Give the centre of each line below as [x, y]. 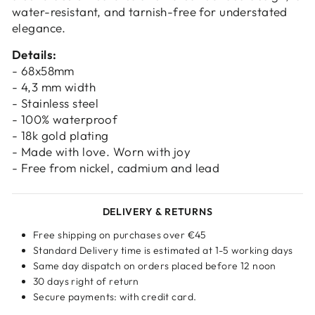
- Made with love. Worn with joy [102, 152]
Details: [34, 54]
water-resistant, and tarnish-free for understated [150, 12]
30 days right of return [86, 281]
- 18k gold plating [60, 135]
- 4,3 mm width [54, 87]
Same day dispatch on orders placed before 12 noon [155, 266]
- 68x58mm [43, 71]
